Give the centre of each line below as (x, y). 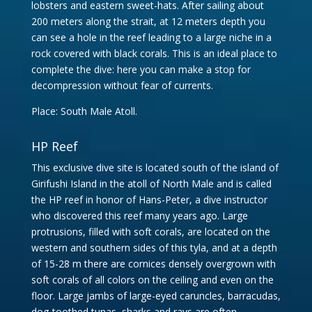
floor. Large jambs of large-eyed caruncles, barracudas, (156, 296)
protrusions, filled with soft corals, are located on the (150, 232)
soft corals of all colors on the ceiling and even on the (152, 280)
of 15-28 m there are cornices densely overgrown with (153, 264)
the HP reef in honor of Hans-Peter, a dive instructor (149, 200)
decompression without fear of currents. (122, 85)
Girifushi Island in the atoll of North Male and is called (151, 184)
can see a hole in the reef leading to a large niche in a (151, 37)
